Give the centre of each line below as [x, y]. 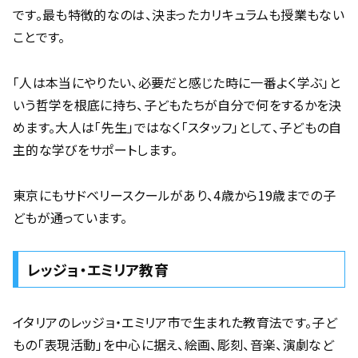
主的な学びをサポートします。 [95, 149]
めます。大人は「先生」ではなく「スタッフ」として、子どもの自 [177, 127]
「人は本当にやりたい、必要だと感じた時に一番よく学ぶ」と [177, 82]
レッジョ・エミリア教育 [97, 270]
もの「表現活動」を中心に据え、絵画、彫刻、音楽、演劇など [173, 345]
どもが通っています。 [70, 217]
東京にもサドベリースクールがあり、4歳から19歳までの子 [174, 195]
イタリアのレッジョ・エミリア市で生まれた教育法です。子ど [175, 322]
